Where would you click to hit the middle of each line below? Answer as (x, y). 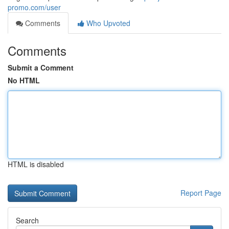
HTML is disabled (36, 164)
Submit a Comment (41, 67)
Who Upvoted (107, 23)
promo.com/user (34, 7)
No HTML (24, 80)
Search (27, 220)
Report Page (201, 193)
